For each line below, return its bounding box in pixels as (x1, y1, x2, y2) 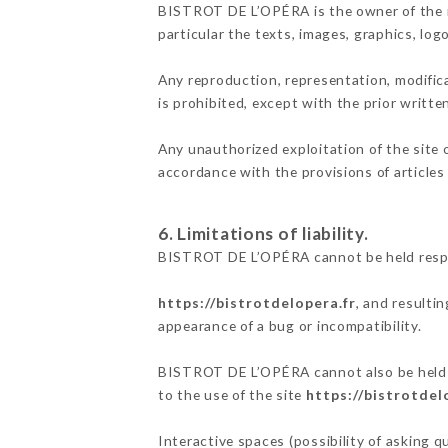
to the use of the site (157, 385, 306, 403)
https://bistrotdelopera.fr (157, 293, 356, 311)
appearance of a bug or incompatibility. (157, 316, 422, 334)
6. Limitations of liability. (157, 222, 369, 244)
